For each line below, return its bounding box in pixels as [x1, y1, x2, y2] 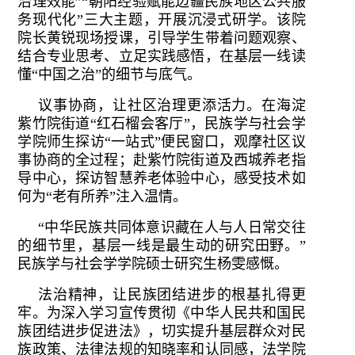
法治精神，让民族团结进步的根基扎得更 [38, 286, 306, 303]
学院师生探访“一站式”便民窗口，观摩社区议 [17, 133, 306, 150]
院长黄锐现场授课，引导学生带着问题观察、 [17, 29, 306, 46]
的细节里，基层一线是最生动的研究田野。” [17, 237, 306, 254]
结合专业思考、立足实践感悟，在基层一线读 [17, 48, 306, 64]
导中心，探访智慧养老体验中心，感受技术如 [17, 170, 306, 186]
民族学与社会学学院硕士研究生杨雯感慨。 [17, 255, 289, 272]
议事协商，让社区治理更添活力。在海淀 [38, 97, 306, 113]
